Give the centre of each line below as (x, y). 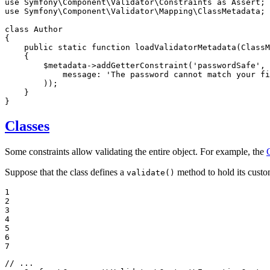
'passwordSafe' (227, 65)
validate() (151, 172)
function (111, 47)
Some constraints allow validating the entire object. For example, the (136, 151)
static (72, 47)
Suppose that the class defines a (66, 172)
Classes (27, 126)
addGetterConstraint (142, 65)
